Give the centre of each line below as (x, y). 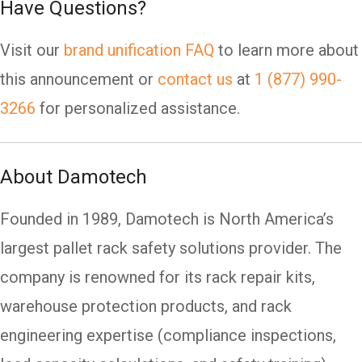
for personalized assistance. (138, 109)
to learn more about (286, 51)
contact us (195, 80)
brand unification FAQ (139, 51)
